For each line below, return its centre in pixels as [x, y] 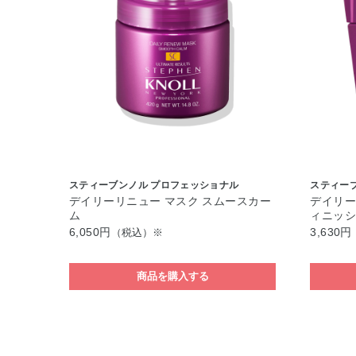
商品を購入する [172, 276]
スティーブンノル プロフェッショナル [154, 185]
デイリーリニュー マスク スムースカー [170, 201]
